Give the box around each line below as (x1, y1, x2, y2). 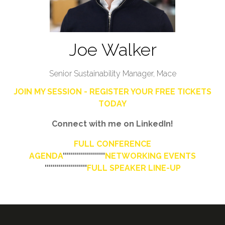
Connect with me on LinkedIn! (52, 119, 173, 129)
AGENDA (29, 151, 63, 161)
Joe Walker (68, 39, 157, 60)
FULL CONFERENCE (74, 139, 151, 149)
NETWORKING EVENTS (105, 151, 196, 161)
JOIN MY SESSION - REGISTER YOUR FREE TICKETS (14, 86, 211, 96)
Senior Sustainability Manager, (49, 68, 157, 78)
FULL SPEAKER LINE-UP (86, 163, 181, 173)
